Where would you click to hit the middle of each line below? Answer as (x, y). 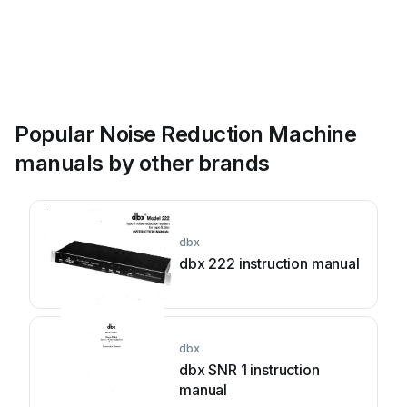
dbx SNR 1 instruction (249, 370)
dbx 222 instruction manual (269, 263)
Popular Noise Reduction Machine (186, 134)
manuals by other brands (142, 163)
